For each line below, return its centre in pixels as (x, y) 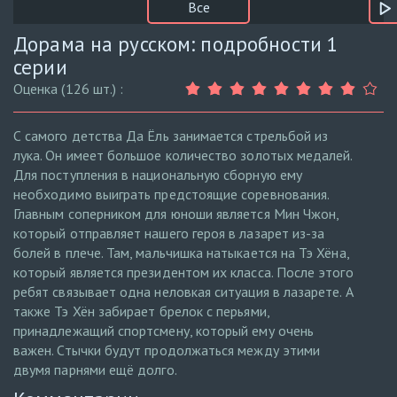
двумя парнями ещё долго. (95, 370)
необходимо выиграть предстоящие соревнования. (171, 195)
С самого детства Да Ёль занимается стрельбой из (171, 136)
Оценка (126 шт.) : (69, 89)
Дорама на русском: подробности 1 (176, 44)
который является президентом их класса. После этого (183, 272)
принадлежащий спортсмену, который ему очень (164, 331)
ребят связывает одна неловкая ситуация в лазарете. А (183, 292)
